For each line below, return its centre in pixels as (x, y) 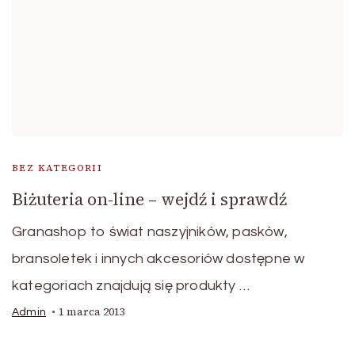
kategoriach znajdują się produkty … (131, 286)
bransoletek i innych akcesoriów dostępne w (158, 259)
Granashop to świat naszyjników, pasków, (150, 232)
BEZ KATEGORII (57, 168)
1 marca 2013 (92, 312)
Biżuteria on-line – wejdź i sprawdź (149, 200)
